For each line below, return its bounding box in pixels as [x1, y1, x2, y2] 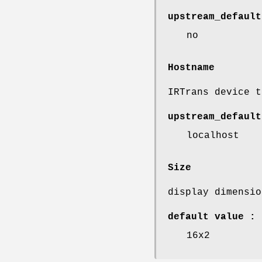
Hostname [168, 62, 215, 73]
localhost [187, 130, 239, 141]
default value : [168, 212, 256, 223]
